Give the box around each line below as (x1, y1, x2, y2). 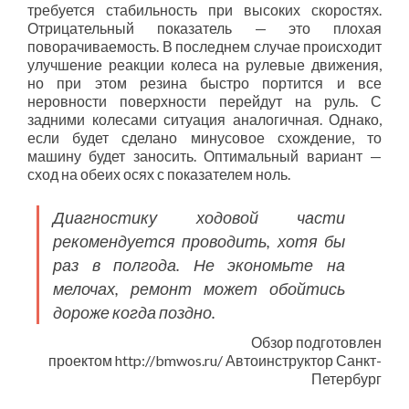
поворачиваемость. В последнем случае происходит (27, 37, 382, 55)
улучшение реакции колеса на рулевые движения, (27, 56, 382, 73)
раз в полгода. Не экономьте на (53, 255, 345, 275)
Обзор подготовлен (251, 333, 382, 351)
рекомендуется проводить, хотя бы (53, 231, 345, 251)
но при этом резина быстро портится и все (27, 74, 382, 91)
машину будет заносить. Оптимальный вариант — (27, 147, 382, 164)
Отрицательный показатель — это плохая (27, 19, 382, 37)
